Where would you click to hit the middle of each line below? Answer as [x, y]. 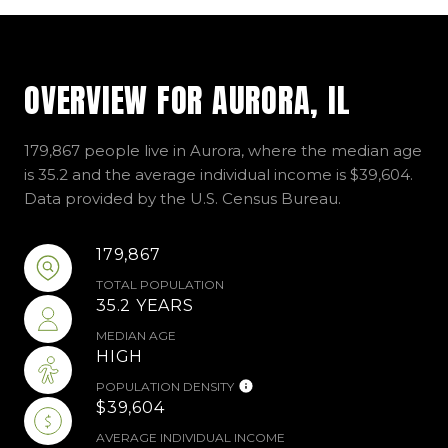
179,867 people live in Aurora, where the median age [223, 150]
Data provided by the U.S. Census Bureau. [182, 198]
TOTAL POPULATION [160, 284]
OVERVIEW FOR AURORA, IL [187, 100]
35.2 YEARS [145, 305]
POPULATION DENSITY [165, 386]
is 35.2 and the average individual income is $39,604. [218, 174]
